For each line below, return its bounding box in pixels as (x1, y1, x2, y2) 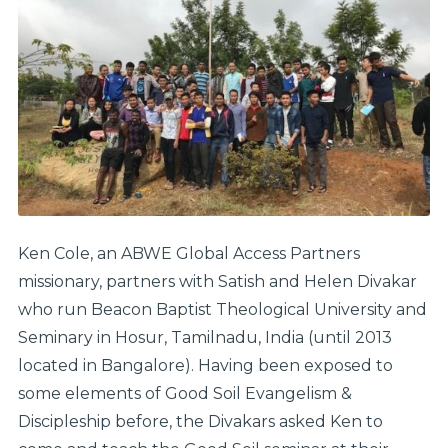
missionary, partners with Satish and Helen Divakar (17, 271, 417, 291)
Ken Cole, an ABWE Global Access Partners (17, 243, 360, 263)
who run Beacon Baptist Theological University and (17, 299, 427, 319)
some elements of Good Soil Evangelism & (17, 383, 352, 403)
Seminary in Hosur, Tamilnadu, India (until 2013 (17, 327, 392, 347)
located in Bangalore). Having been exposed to (17, 355, 393, 375)
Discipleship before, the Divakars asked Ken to (17, 411, 383, 431)
